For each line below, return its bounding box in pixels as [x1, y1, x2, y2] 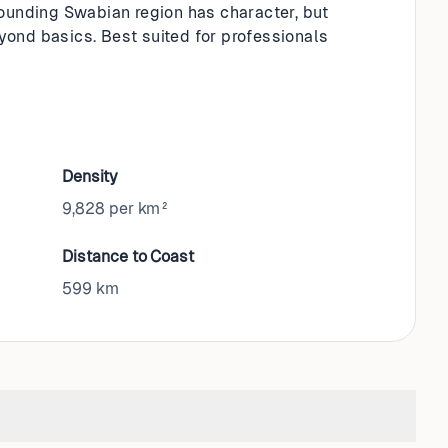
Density [62, 167, 118, 186]
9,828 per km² [62, 199, 171, 218]
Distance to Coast [62, 247, 194, 266]
